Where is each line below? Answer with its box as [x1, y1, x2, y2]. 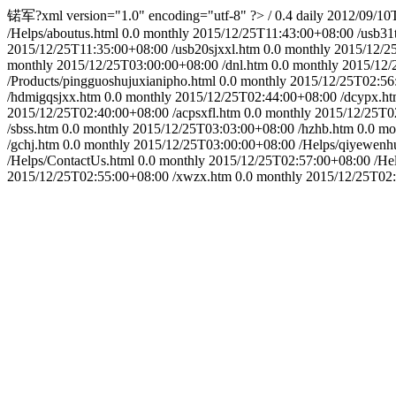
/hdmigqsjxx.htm [7, 89, 101, 104]
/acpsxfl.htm [172, 105, 240, 120]
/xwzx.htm [172, 169, 232, 184]
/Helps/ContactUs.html [7, 153, 134, 168]
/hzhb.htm [298, 121, 354, 136]
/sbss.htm [7, 121, 58, 136]
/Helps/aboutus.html [7, 26, 118, 41]
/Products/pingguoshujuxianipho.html [7, 73, 216, 88]
